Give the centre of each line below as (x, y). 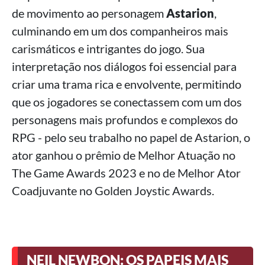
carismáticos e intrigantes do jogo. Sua (108, 48)
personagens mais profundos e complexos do (125, 119)
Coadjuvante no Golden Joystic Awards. (113, 190)
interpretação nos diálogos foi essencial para (124, 66)
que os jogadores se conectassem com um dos (127, 101)
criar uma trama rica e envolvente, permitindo (127, 84)
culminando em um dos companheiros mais (120, 30)
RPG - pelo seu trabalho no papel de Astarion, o (131, 137)
